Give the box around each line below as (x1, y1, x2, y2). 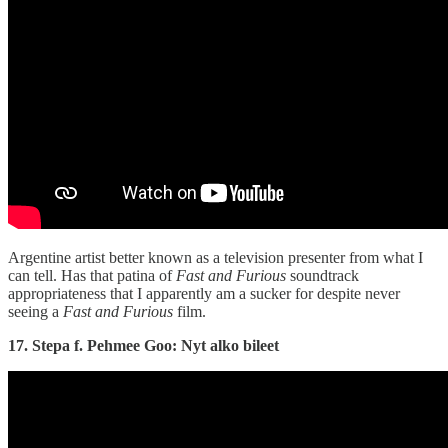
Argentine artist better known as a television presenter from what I (8, 249, 423, 267)
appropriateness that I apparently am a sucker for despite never (8, 285, 400, 303)
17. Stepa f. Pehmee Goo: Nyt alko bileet (8, 337, 279, 355)
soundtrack (286, 267, 359, 285)
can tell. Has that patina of (8, 267, 176, 285)
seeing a (8, 303, 63, 321)
